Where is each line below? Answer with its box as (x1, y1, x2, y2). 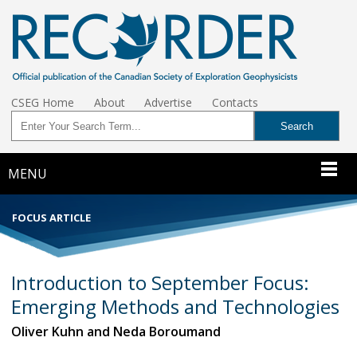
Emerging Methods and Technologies (11, 292, 339, 320)
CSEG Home (11, 95, 74, 110)
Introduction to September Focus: (11, 269, 309, 296)
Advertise (144, 95, 193, 110)
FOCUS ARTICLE (11, 210, 91, 225)
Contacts (212, 95, 259, 110)
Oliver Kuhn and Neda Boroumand (11, 322, 221, 340)
